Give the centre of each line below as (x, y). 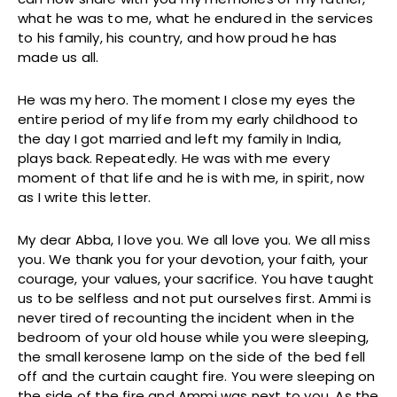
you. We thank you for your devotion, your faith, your (193, 260)
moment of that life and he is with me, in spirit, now (191, 178)
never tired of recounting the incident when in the (187, 318)
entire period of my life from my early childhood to (188, 120)
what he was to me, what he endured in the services (196, 19)
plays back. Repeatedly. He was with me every (174, 159)
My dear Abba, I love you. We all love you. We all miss (194, 240)
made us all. (58, 58)
